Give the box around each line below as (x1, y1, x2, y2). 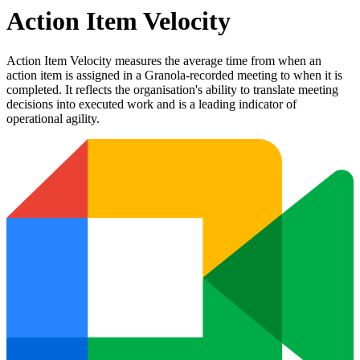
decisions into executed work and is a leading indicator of (6, 96, 297, 111)
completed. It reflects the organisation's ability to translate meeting (6, 82, 338, 96)
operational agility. (6, 111, 100, 125)
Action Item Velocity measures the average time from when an (6, 53, 321, 67)
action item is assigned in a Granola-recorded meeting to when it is (6, 67, 342, 82)
